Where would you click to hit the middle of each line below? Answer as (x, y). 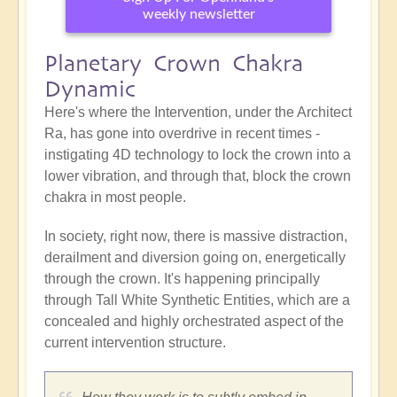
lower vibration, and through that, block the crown (198, 175)
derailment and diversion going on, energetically (195, 257)
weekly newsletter (198, 14)
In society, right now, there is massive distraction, (196, 236)
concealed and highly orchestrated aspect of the (194, 321)
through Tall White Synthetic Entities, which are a (197, 300)
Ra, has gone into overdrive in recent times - (182, 133)
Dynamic (90, 89)
